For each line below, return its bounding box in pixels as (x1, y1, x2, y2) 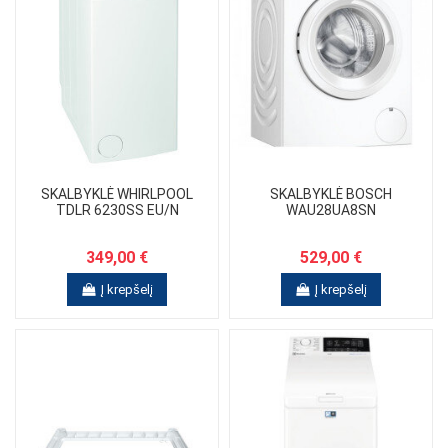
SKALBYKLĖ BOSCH (270, 186, 392, 203)
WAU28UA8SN (286, 202, 376, 219)
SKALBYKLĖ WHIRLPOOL (41, 186, 193, 203)
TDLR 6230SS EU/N (55, 202, 179, 219)
